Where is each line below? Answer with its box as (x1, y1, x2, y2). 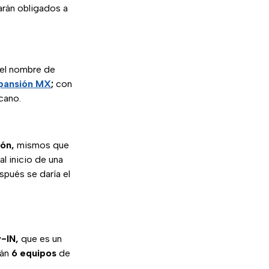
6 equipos (11, 247, 56, 259)
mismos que (14, 139, 69, 151)
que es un (19, 233, 62, 245)
